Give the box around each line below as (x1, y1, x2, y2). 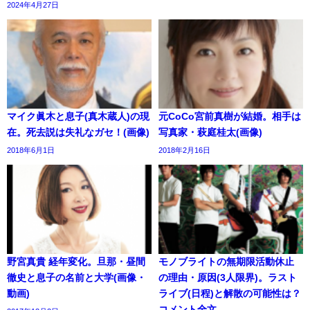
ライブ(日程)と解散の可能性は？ (158, 289, 301, 299)
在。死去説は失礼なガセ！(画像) (7, 127, 149, 138)
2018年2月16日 (158, 146, 210, 155)
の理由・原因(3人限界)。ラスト (158, 273, 297, 283)
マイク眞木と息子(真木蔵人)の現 (7, 111, 149, 122)
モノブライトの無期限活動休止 (158, 257, 294, 267)
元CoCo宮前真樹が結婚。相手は (158, 111, 301, 122)
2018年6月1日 (7, 146, 55, 155)
